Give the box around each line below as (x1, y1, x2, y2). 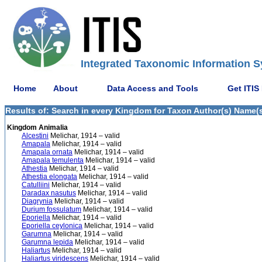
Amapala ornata (22, 148, 73, 156)
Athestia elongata (22, 173, 77, 181)
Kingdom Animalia (5, 123, 68, 132)
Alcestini (22, 132, 49, 140)
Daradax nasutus (22, 189, 76, 197)
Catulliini (22, 181, 50, 189)
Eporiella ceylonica (22, 222, 82, 230)
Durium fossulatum (22, 205, 81, 213)
